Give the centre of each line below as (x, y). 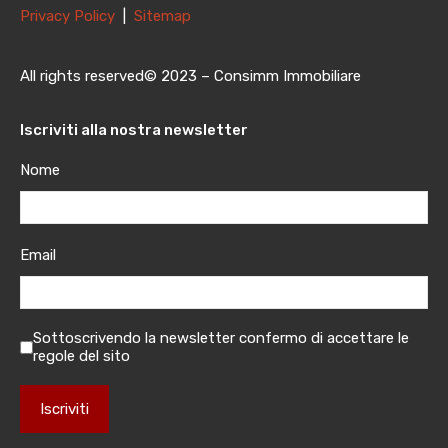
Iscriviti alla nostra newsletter (134, 130)
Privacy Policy (69, 16)
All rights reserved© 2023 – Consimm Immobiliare (190, 76)
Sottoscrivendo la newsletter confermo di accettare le (221, 338)
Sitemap (162, 16)
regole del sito (81, 356)
